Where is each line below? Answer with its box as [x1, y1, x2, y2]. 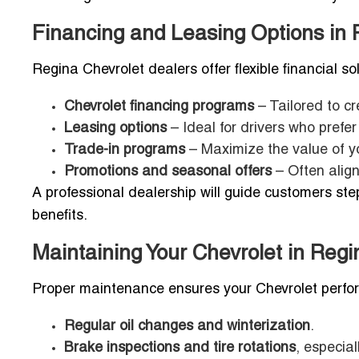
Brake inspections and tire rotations [64, 341, 296, 356]
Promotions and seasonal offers [64, 165, 272, 179]
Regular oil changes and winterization [64, 320, 310, 334]
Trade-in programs [64, 143, 185, 158]
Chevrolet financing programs [64, 100, 254, 115]
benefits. [32, 209, 87, 224]
